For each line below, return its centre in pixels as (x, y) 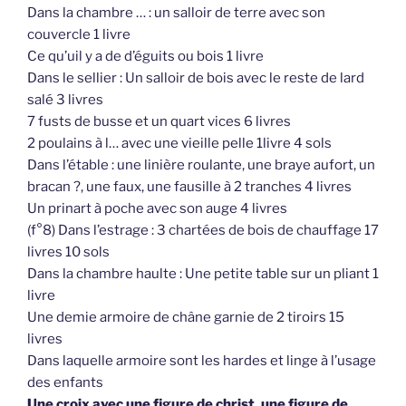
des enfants (65, 382)
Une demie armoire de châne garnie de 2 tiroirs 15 (186, 317)
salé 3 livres (65, 99)
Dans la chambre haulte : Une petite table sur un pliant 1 (203, 273)
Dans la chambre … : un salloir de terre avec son (176, 12)
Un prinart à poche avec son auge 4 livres (157, 208)
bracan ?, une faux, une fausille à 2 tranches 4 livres (189, 186)
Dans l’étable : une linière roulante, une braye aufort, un (201, 164)
